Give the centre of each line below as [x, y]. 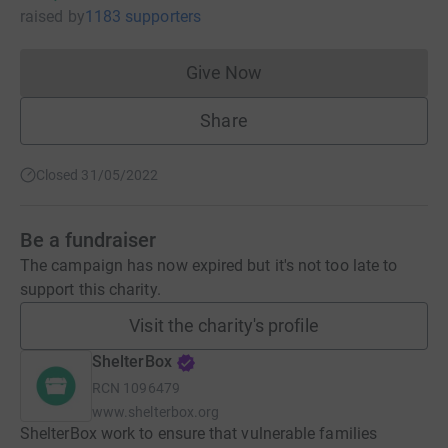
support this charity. [90, 289]
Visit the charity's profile [224, 325]
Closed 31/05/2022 [97, 175]
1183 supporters [142, 16]
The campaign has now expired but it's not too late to [209, 265]
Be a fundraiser [88, 240]
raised [42, 16]
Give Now [224, 72]
